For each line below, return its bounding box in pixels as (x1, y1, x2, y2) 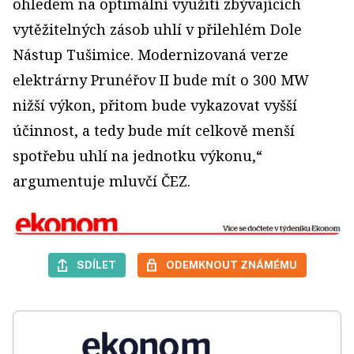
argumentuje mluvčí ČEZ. (13, 171, 190, 190)
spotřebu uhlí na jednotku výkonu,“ (13, 146, 262, 165)
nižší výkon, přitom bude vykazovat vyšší (13, 96, 297, 115)
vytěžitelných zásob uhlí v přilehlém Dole (13, 20, 302, 39)
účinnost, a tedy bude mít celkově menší (13, 121, 295, 140)
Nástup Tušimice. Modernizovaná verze (13, 45, 288, 64)
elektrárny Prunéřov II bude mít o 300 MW (13, 70, 309, 89)
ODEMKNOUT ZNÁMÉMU (165, 258, 297, 271)
